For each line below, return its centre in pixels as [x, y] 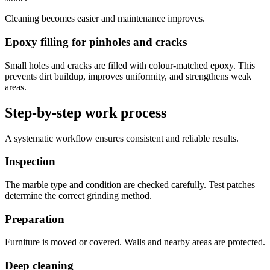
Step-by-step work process [86, 112]
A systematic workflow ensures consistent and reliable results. [122, 138]
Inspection [30, 162]
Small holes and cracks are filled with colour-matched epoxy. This [130, 65]
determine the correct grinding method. [78, 196]
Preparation [35, 219]
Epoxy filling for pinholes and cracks [96, 42]
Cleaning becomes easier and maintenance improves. [105, 19]
